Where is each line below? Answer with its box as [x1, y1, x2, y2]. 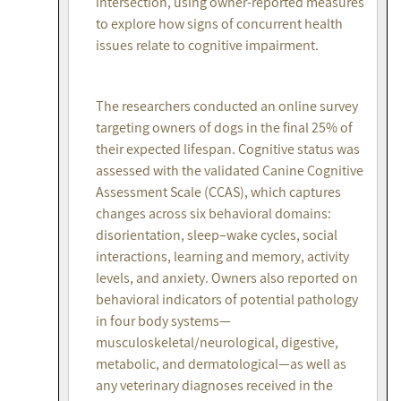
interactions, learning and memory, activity [96, 247, 349, 267]
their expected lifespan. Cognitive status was [96, 140, 360, 159]
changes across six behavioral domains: [96, 204, 331, 224]
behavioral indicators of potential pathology [96, 290, 358, 310]
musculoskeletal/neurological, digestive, [96, 333, 338, 353]
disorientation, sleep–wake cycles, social [96, 226, 337, 245]
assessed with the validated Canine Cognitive [96, 161, 363, 181]
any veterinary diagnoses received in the [96, 376, 333, 396]
